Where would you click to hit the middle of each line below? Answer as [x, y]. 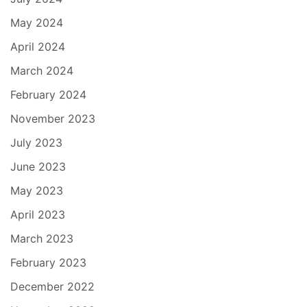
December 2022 [52, 287]
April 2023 [38, 215]
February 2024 [48, 95]
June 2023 [38, 167]
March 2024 [42, 71]
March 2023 [42, 239]
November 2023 [53, 119]
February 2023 [48, 263]
